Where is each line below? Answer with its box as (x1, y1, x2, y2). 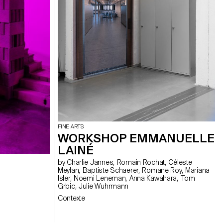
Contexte (58, 194, 85, 203)
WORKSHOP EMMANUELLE (58, 131, 215, 146)
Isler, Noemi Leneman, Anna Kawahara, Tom (58, 174, 74, 183)
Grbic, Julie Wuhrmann (79, 182, 129, 191)
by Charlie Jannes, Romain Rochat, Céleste (58, 158, 67, 167)
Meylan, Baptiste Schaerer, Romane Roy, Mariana (58, 166, 83, 175)
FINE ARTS (58, 123, 84, 130)
